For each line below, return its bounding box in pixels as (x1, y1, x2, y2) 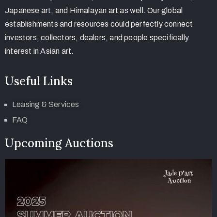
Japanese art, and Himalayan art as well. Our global (5, 6, 183, 15)
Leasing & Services (12, 100, 79, 109)
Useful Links (5, 74, 73, 89)
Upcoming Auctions (5, 136, 113, 151)
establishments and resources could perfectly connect (5, 20, 193, 29)
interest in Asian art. (5, 47, 74, 56)
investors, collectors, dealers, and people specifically (5, 33, 189, 42)
